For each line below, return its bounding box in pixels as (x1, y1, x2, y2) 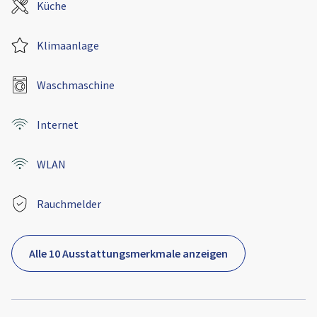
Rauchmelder (37, 197, 101, 212)
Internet (37, 117, 79, 132)
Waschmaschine (37, 78, 115, 93)
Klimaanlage (37, 38, 99, 53)
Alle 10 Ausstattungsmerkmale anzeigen (29, 246, 228, 261)
